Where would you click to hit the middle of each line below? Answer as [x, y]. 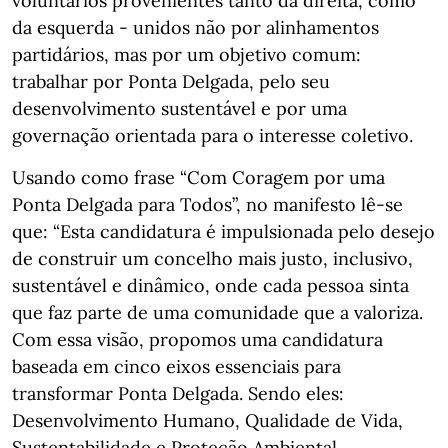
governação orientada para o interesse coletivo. [212, 135]
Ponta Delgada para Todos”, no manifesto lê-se [207, 204]
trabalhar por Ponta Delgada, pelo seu [171, 81]
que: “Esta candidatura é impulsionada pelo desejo [223, 231]
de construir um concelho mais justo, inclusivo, [212, 258]
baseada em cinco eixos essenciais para [176, 366]
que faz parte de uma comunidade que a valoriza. [217, 312]
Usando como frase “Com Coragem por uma [198, 177]
